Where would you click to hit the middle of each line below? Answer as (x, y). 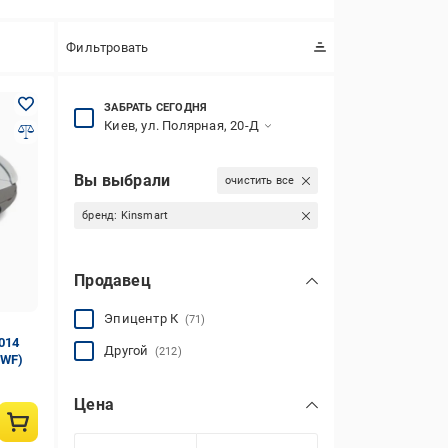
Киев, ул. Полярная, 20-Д (181, 125)
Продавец (112, 280)
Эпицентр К (144, 318)
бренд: (101, 215)
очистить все (259, 180)
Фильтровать (107, 47)
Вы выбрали (122, 180)
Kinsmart (144, 215)
